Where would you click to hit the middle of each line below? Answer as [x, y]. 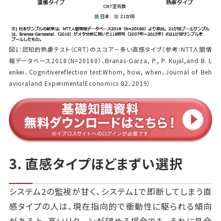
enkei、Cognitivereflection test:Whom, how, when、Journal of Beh [110, 72]
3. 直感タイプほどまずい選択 [96, 163]
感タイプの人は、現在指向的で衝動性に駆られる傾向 [110, 206]
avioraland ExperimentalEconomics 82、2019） [80, 83]
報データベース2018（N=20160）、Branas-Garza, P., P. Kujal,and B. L [110, 61]
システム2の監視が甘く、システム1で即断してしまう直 [110, 192]
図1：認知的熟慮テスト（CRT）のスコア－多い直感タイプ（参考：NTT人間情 [110, 49]
